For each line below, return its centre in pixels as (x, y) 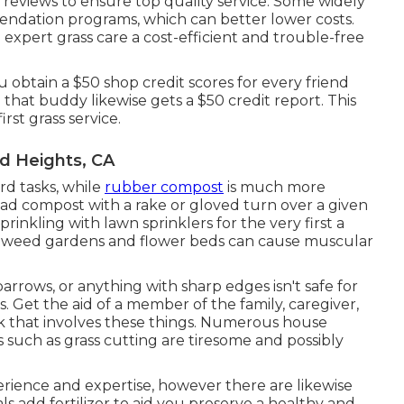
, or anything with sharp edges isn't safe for (205, 286)
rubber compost (164, 187)
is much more (275, 187)
